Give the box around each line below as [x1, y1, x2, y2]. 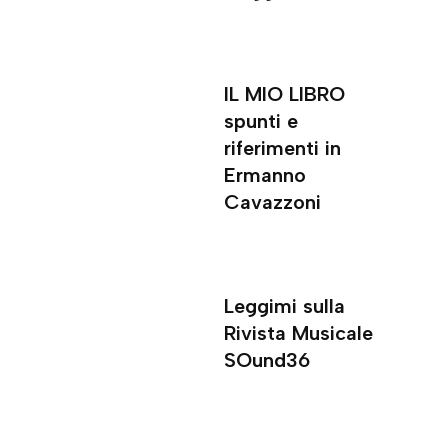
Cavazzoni [224, 190, 322, 215]
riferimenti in [224, 136, 342, 161]
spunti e [224, 109, 299, 134]
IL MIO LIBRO [224, 82, 346, 107]
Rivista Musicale [224, 321, 374, 346]
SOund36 [224, 348, 311, 373]
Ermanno [224, 163, 307, 188]
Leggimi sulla [224, 294, 346, 319]
